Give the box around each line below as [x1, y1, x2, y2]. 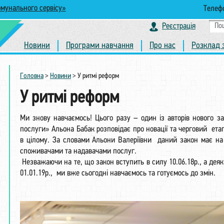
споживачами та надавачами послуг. [20, 147, 136, 155]
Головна [20, 72, 43, 80]
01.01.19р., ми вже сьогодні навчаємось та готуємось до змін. [20, 169, 215, 177]
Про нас [149, 41, 175, 50]
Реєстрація [162, 21, 195, 30]
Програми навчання [66, 41, 133, 50]
